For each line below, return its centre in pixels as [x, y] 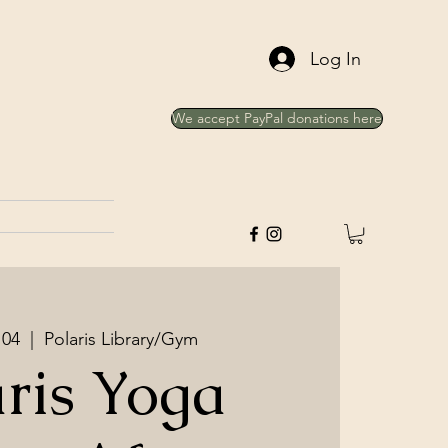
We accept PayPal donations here [277, 118]
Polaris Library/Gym [120, 339]
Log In [335, 58]
